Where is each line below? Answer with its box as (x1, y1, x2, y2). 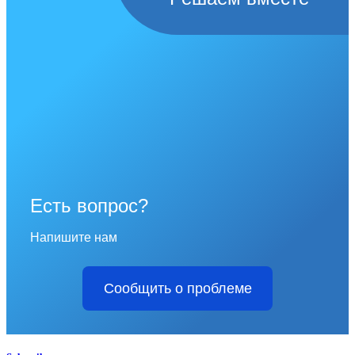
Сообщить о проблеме (103, 280, 252, 296)
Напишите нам (30, 230, 117, 244)
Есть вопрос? (30, 194, 148, 216)
